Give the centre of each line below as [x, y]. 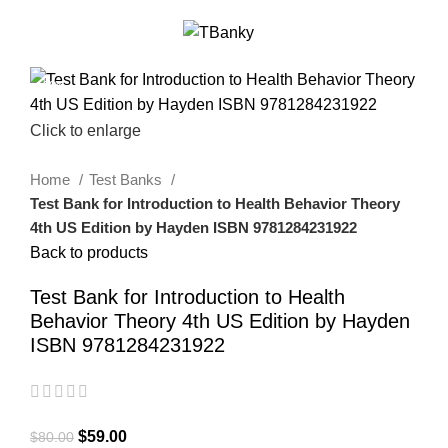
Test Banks [127, 180]
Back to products [89, 253]
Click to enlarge [85, 131]
